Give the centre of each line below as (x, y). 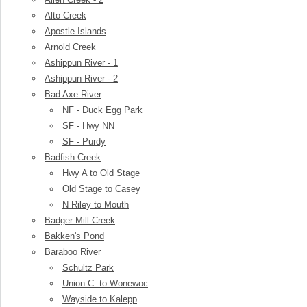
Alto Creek (65, 15)
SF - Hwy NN (88, 126)
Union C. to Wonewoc (105, 283)
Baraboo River (73, 252)
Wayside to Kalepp (100, 299)
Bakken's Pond (74, 236)
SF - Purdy (84, 142)
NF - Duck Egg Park (102, 110)
